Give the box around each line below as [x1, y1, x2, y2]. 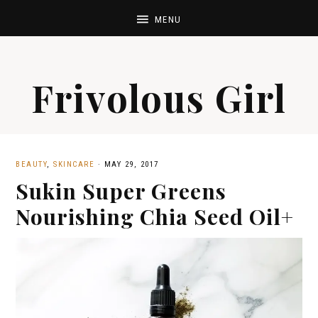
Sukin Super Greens [16, 177, 226, 205]
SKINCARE [53, 160, 94, 169]
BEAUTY [16, 160, 47, 169]
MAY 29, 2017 [104, 160, 159, 169]
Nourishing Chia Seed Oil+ [16, 202, 294, 231]
